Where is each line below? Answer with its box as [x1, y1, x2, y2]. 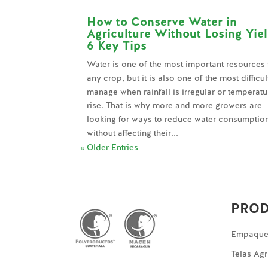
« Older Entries [80, 141, 139, 153]
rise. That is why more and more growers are [87, 99, 263, 111]
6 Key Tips [87, 37, 147, 53]
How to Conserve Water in [87, 13, 237, 29]
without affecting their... [87, 127, 179, 138]
